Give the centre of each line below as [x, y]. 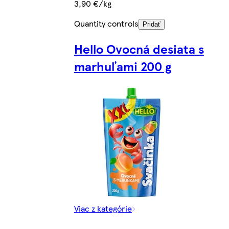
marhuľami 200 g [122, 66]
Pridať [151, 25]
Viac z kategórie [103, 208]
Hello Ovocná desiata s [139, 49]
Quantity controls [106, 24]
